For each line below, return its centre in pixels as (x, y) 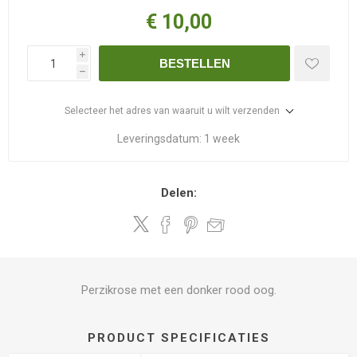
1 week (222, 139)
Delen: (178, 193)
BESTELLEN (194, 63)
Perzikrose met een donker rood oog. (178, 290)
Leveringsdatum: (159, 139)
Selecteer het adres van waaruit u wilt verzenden (172, 111)
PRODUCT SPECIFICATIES (178, 338)
